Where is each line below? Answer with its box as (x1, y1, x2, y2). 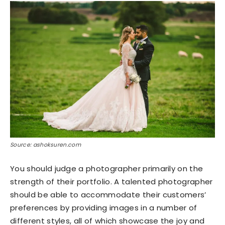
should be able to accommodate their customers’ (10, 189, 206, 200)
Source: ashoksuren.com (10, 140, 81, 149)
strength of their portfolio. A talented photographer (10, 176, 213, 187)
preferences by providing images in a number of (10, 202, 197, 213)
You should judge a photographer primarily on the (10, 163, 203, 174)
